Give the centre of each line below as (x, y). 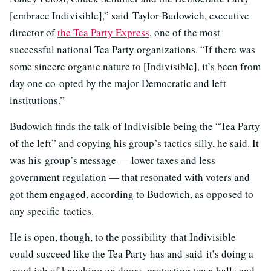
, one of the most (185, 32)
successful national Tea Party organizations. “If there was (132, 49)
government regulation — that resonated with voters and (130, 177)
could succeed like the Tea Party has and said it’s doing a (132, 253)
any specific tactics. (52, 211)
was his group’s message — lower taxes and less (113, 160)
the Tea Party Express (103, 32)
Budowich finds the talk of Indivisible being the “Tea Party (135, 126)
